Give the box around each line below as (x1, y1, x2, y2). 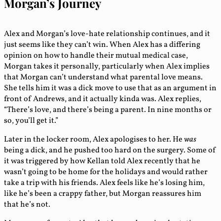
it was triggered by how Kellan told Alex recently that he (4, 155, 200, 167)
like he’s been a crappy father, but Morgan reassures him (4, 188, 201, 199)
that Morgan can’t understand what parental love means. (4, 72, 203, 83)
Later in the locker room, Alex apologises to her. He (4, 134, 184, 145)
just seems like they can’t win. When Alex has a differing (4, 39, 200, 50)
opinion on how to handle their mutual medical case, (4, 50, 188, 61)
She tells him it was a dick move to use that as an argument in (4, 82, 217, 94)
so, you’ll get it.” (4, 115, 58, 126)
